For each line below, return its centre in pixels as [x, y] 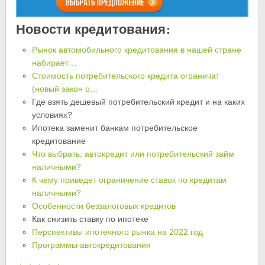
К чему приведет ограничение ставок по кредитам [129, 180]
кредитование [59, 141]
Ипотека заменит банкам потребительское [114, 128]
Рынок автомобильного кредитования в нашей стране [136, 50]
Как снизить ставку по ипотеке [90, 219]
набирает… [54, 63]
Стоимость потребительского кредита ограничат [125, 76]
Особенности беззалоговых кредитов [104, 206]
